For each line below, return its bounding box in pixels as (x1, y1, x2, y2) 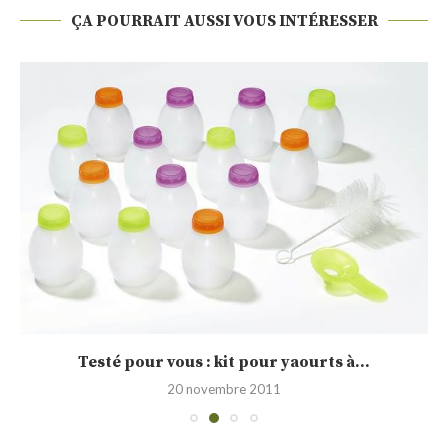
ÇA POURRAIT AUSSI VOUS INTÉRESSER (70, 10, 378, 31)
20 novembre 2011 (167, 380, 281, 397)
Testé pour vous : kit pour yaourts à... (78, 351, 370, 372)
